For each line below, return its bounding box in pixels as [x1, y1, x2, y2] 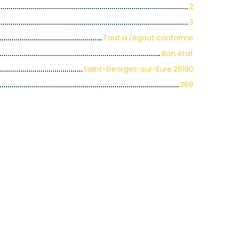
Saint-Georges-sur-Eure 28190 [84, 64, 193, 75]
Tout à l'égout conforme [103, 33, 193, 43]
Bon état [161, 48, 193, 59]
